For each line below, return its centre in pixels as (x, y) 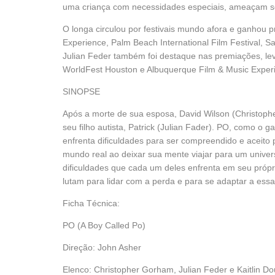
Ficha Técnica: (91, 203)
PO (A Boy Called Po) (104, 225)
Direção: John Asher (102, 247)
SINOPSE (81, 91)
